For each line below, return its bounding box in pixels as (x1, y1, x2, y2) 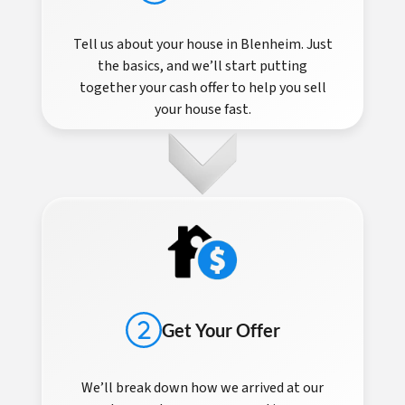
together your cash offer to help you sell (79, 77, 326, 98)
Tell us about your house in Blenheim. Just (72, 33, 333, 54)
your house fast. (154, 99, 251, 119)
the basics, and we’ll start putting (98, 55, 307, 76)
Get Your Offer (161, 319, 280, 342)
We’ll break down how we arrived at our (81, 378, 324, 399)
